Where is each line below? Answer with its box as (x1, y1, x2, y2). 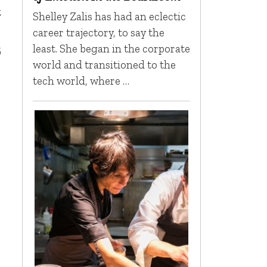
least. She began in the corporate (32, 42, 190, 56)
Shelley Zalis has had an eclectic (32, 10, 186, 24)
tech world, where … (32, 74, 129, 88)
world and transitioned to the (32, 58, 176, 72)
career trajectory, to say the (32, 26, 164, 40)
